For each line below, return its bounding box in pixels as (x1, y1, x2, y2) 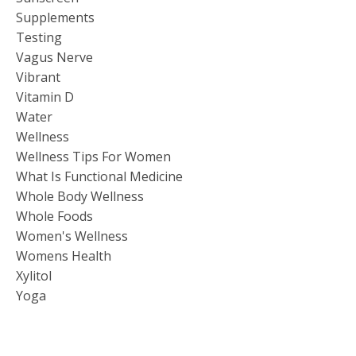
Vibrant (16, 68, 60, 86)
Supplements (16, 8, 95, 26)
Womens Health (16, 246, 111, 265)
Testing (16, 28, 62, 46)
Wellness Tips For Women (16, 147, 171, 165)
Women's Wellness (16, 226, 128, 245)
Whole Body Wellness (16, 187, 144, 205)
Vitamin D (16, 87, 74, 106)
